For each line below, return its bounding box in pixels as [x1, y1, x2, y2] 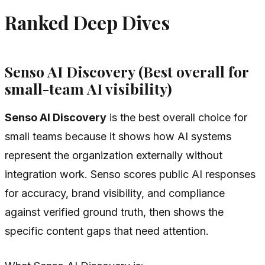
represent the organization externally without [5, 148, 222, 161]
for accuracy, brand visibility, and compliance [5, 186, 225, 199]
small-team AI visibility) [5, 79, 172, 99]
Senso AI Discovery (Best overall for [5, 62, 248, 82]
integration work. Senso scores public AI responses [5, 167, 256, 180]
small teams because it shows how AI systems [5, 130, 231, 143]
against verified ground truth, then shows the [5, 205, 224, 218]
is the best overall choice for [106, 111, 247, 124]
